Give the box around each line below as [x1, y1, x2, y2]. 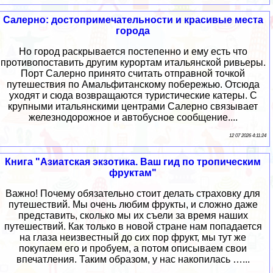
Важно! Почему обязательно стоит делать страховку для [5, 188, 260, 199]
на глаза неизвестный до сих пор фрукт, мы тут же [19, 232, 246, 243]
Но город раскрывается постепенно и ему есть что [18, 46, 247, 57]
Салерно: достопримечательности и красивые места [2, 15, 263, 26]
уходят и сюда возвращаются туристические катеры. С [9, 90, 257, 101]
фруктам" [109, 168, 157, 179]
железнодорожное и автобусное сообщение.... [28, 112, 238, 123]
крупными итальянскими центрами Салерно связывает [8, 101, 258, 112]
